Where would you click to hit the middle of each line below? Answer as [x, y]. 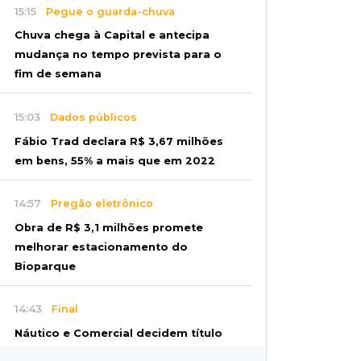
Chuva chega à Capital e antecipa [112, 35]
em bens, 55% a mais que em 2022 [115, 160]
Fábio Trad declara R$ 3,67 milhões [119, 141]
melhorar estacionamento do [101, 247]
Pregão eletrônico [97, 204]
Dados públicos [89, 117]
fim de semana [58, 74]
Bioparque [45, 266]
